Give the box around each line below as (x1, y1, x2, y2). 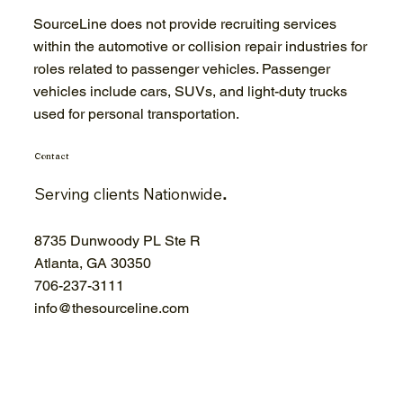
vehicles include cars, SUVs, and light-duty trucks (33, 82, 348, 100)
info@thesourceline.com (34, 299, 189, 317)
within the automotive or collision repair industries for (33, 37, 368, 55)
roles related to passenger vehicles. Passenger (33, 59, 331, 77)
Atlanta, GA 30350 (34, 254, 151, 272)
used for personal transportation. (33, 104, 240, 122)
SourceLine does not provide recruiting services (33, 14, 337, 32)
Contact (34, 149, 69, 161)
